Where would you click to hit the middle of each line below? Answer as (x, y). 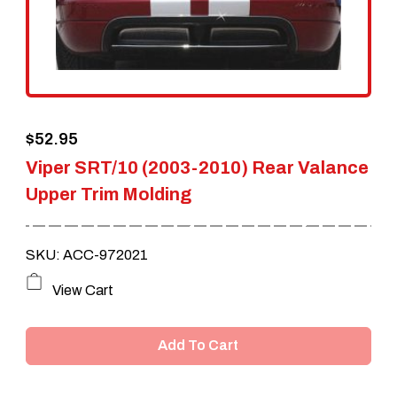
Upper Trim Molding (108, 194)
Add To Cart (198, 346)
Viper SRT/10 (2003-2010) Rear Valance (197, 167)
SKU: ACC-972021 (86, 254)
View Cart (82, 290)
